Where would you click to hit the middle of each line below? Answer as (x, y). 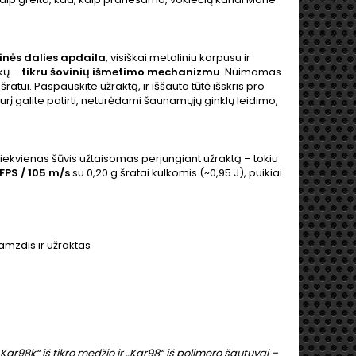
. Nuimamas (251, 72)
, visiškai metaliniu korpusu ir (178, 58)
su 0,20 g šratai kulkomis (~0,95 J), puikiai (176, 173)
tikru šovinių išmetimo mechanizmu (121, 72)
